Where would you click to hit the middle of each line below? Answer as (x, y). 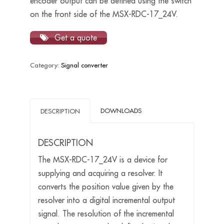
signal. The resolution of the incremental (106, 214)
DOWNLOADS (121, 111)
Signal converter (84, 65)
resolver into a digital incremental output (106, 200)
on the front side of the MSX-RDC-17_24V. (104, 14)
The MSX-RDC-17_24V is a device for (102, 160)
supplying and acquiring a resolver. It (100, 173)
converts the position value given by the (105, 187)
